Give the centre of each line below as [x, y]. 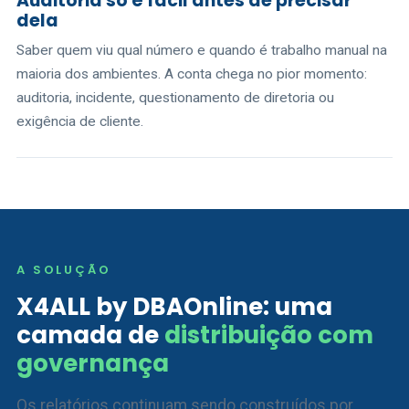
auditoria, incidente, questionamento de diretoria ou [175, 98]
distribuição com [269, 335]
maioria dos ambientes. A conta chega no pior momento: [192, 74]
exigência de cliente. [80, 121]
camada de [90, 335]
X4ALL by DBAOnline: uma [174, 307]
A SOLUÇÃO [64, 270]
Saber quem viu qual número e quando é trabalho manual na [202, 50]
